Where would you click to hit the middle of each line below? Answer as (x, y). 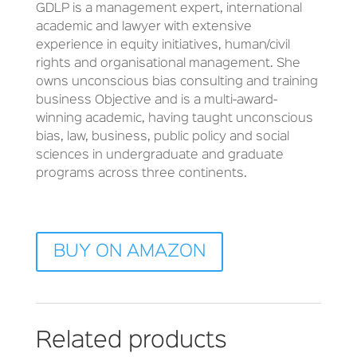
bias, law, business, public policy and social (162, 137)
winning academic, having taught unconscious (174, 119)
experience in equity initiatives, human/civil (163, 46)
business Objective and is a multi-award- (156, 101)
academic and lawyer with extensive (143, 27)
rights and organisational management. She (168, 64)
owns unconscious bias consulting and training (177, 82)
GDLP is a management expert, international (169, 9)
